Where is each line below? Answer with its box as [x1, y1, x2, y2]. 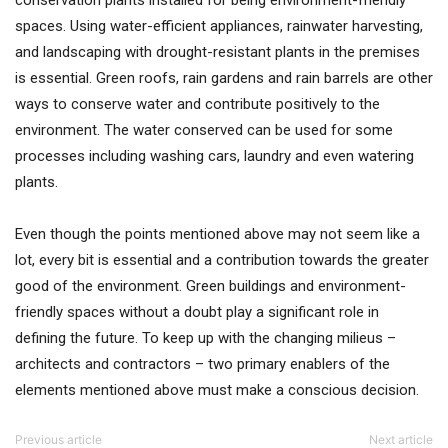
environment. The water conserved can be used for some [15, 121, 393, 139]
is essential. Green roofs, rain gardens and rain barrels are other [15, 69, 433, 87]
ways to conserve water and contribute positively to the [15, 95, 380, 113]
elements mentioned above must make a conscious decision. [15, 381, 419, 399]
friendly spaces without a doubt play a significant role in [15, 303, 379, 321]
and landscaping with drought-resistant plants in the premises [15, 43, 420, 61]
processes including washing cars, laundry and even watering [15, 147, 414, 165]
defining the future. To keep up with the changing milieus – [15, 329, 396, 347]
